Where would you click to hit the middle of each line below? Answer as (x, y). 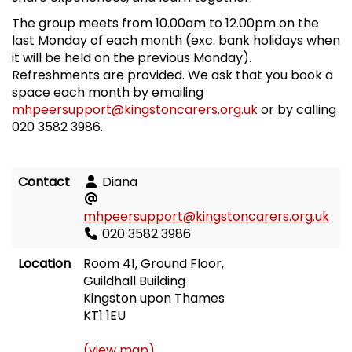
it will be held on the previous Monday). (132, 58)
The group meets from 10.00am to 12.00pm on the (165, 24)
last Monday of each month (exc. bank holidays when (176, 41)
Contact (44, 182)
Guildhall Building (134, 281)
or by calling (297, 110)
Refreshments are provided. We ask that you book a (172, 75)
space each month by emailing (108, 93)
